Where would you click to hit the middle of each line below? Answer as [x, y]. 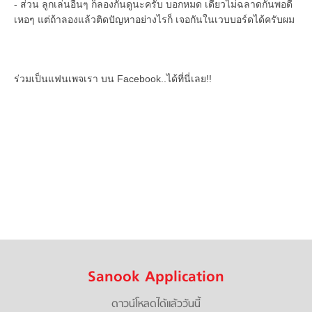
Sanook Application [156, 278]
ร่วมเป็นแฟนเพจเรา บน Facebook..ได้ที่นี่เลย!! [113, 78]
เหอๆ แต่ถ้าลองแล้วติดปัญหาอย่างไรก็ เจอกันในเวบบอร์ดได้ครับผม [154, 19]
